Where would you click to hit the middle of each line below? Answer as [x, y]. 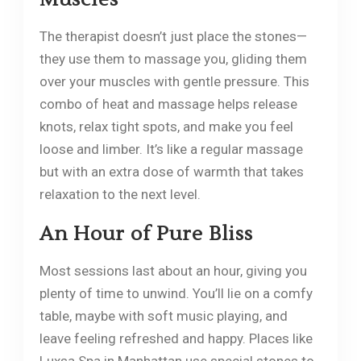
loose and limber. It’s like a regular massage [171, 149]
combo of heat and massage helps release [168, 104]
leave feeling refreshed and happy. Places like [176, 338]
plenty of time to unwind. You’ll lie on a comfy [176, 293]
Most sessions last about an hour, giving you [173, 270]
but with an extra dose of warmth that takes [171, 171]
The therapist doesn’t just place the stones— [173, 36]
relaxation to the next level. [120, 194]
